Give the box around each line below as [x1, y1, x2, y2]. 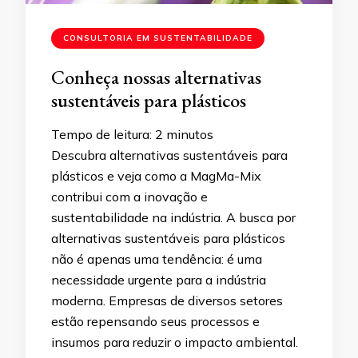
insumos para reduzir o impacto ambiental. [51, 334, 298, 351]
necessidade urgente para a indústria [51, 272, 266, 288]
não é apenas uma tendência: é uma [51, 251, 262, 268]
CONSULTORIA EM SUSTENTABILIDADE [63, 33, 253, 44]
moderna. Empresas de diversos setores [51, 292, 283, 309]
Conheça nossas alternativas [51, 65, 261, 90]
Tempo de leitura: [51, 126, 155, 143]
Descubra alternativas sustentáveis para [51, 147, 288, 164]
